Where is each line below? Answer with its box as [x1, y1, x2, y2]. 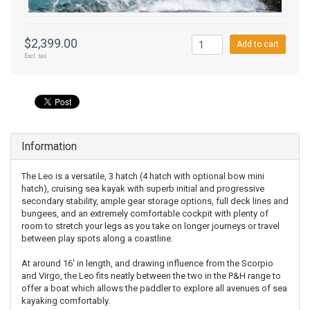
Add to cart [237, 39, 279, 50]
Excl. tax [24, 53, 46, 60]
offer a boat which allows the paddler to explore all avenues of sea [21, 283, 287, 294]
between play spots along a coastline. [21, 233, 173, 244]
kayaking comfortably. [21, 295, 110, 307]
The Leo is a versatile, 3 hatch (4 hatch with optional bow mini [21, 171, 264, 182]
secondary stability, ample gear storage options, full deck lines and [21, 196, 289, 207]
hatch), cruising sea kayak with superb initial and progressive [21, 183, 264, 194]
